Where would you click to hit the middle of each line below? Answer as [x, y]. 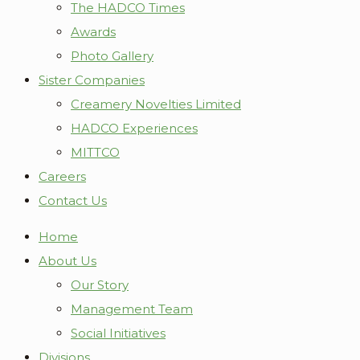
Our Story [100, 285]
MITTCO [95, 152]
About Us [67, 261]
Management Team [132, 309]
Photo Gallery [112, 56]
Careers [62, 176]
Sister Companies [92, 80]
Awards [93, 32]
